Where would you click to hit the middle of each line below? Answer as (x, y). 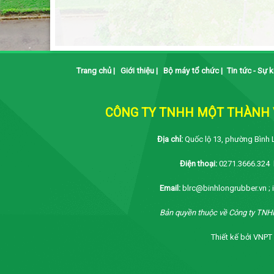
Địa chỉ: (171, 139)
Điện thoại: (198, 164)
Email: (171, 188)
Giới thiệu (137, 71)
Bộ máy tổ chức (191, 71)
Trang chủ (93, 71)
